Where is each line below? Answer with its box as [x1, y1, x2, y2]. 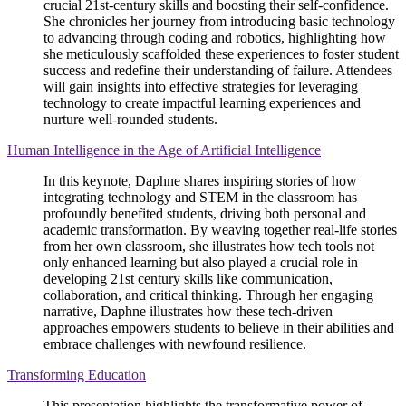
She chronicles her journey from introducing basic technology [43, 13, 395, 29]
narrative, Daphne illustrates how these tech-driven [43, 303, 333, 319]
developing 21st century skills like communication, [43, 270, 333, 286]
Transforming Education [7, 366, 146, 382]
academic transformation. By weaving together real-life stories [43, 221, 397, 237]
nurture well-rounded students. [43, 111, 217, 127]
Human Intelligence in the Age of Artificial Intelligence [7, 141, 321, 158]
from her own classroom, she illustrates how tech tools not [43, 237, 374, 254]
